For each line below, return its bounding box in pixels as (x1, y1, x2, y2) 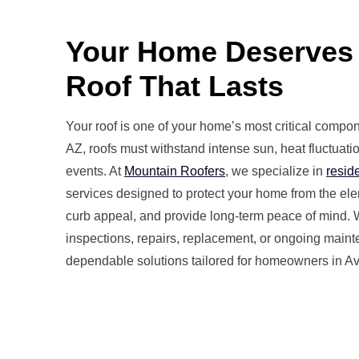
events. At (66, 164, 124, 179)
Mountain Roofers (124, 164, 225, 179)
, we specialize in (225, 164, 326, 179)
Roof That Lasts (66, 70, 284, 103)
